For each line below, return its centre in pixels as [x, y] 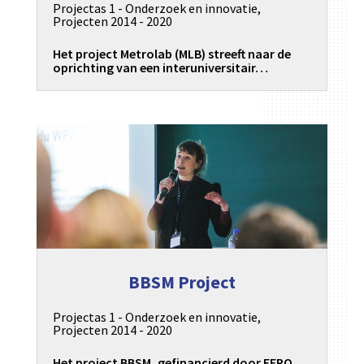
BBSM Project [182, 282]
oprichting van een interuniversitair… [160, 67]
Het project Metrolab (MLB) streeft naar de [171, 53]
